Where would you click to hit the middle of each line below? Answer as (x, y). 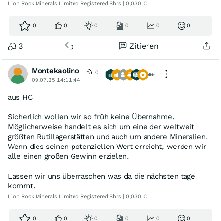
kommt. (22, 186)
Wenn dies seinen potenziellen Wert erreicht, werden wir (107, 147)
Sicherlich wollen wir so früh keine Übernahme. (91, 117)
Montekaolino (55, 71)
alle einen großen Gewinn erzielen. (69, 156)
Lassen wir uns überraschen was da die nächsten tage (102, 176)
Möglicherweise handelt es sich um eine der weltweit (101, 127)
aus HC (20, 97)
